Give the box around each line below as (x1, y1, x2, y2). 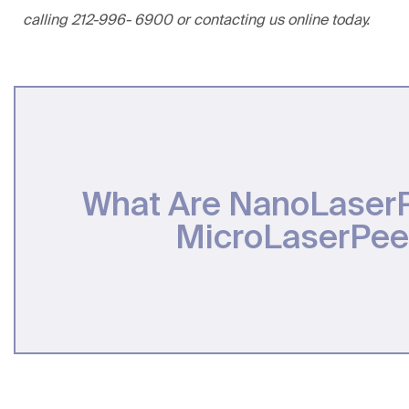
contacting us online (194, 11, 328, 28)
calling (23, 11, 71, 28)
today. (328, 11, 370, 28)
